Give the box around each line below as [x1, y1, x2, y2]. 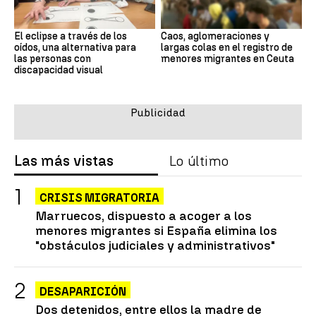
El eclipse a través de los [14, 30, 127, 42]
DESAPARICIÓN [39, 284, 126, 298]
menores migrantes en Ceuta [161, 52, 294, 65]
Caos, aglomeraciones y [161, 30, 269, 42]
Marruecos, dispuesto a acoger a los [35, 207, 252, 223]
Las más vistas [14, 152, 114, 169]
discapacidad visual [14, 63, 103, 76]
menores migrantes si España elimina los [35, 222, 277, 238]
